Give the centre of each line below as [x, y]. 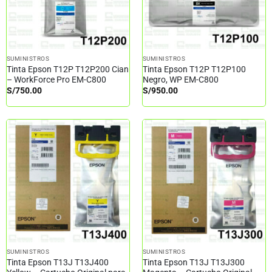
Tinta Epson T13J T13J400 [57, 263]
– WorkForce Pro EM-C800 [56, 79]
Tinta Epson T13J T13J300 [193, 263]
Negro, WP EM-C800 [180, 79]
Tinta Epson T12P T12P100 [194, 69]
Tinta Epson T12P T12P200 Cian [67, 69]
